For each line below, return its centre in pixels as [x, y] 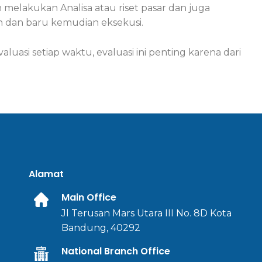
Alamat [46, 174]
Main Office [89, 198]
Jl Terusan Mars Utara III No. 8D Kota [147, 213]
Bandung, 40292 [101, 228]
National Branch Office [116, 251]
